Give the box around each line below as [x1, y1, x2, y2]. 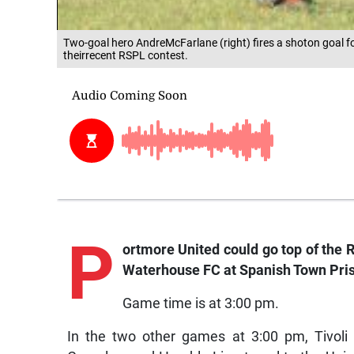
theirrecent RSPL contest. [63, 49, 188, 62]
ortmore [122, 242, 175, 258]
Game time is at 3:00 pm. [122, 296, 279, 312]
